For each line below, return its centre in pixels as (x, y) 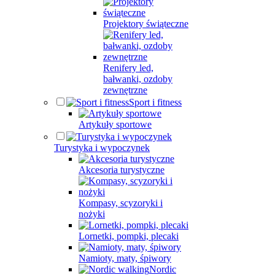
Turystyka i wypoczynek (102, 148)
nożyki (92, 214)
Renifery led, (128, 68)
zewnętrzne (125, 90)
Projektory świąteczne (146, 24)
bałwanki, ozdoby (138, 79)
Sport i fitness (155, 102)
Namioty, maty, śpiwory (125, 258)
